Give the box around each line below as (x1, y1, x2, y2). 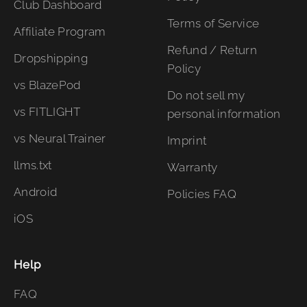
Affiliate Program (14, 25, 106, 38)
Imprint (167, 134, 207, 147)
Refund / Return (167, 43, 258, 57)
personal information (167, 107, 281, 121)
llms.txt (14, 158, 52, 172)
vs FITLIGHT (14, 105, 81, 119)
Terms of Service (167, 16, 260, 30)
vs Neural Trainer (14, 132, 106, 145)
